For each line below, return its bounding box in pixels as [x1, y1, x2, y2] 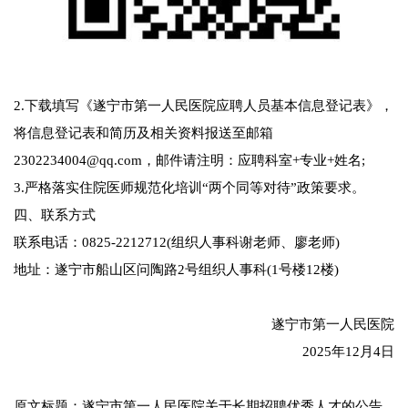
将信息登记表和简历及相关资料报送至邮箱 [14, 125, 273, 140]
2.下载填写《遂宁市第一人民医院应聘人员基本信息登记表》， [14, 97, 393, 113]
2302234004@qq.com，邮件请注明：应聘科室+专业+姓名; [14, 152, 365, 168]
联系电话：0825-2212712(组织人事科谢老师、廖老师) [14, 234, 340, 250]
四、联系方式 [14, 207, 96, 222]
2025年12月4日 [302, 343, 394, 359]
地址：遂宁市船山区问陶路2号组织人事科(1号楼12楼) [14, 261, 339, 277]
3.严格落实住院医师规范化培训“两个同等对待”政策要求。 [14, 179, 365, 195]
